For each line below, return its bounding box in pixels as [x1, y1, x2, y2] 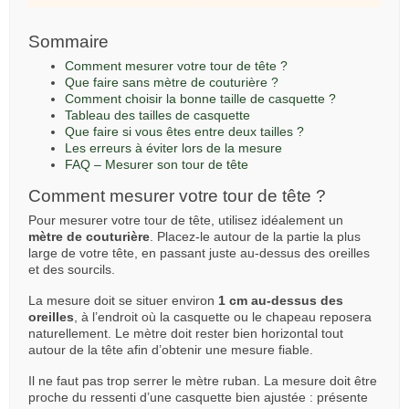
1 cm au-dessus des [218, 293, 343, 309]
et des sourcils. [28, 262, 115, 278]
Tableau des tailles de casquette [65, 108, 250, 123]
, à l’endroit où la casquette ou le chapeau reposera [74, 309, 372, 325]
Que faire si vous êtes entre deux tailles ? [65, 124, 304, 140]
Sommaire [28, 32, 109, 52]
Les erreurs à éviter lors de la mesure [65, 141, 282, 156]
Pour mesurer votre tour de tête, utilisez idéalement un [28, 213, 343, 228]
